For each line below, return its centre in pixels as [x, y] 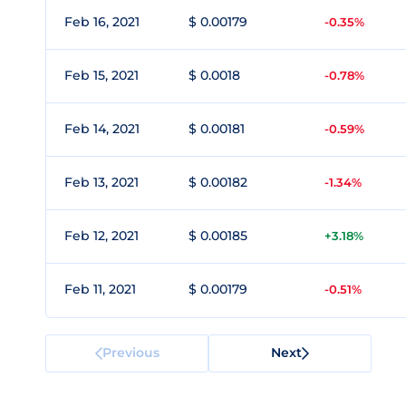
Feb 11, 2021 [100, 289]
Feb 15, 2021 [101, 75]
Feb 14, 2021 [102, 129]
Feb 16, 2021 [102, 22]
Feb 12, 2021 [101, 236]
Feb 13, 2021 [101, 182]
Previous [130, 352]
